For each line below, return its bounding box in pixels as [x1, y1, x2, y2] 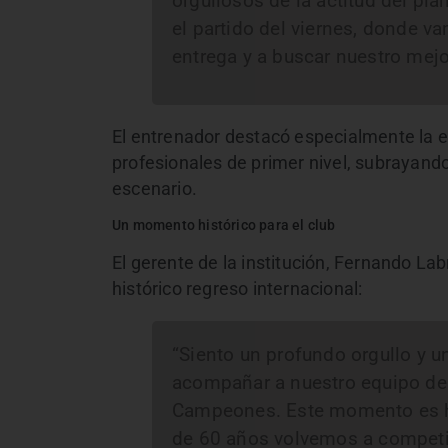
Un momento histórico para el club [112, 216, 336, 234]
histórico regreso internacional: [112, 278, 363, 299]
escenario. [112, 179, 197, 200]
